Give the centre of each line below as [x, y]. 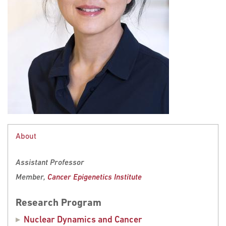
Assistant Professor [50, 163]
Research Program [59, 203]
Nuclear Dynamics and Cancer [83, 220]
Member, [32, 177]
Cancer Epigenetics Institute [95, 177]
